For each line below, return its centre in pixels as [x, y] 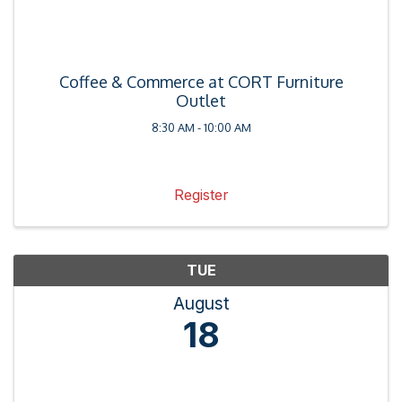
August [201, 304]
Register [201, 195]
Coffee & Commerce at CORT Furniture [201, 82]
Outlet [201, 101]
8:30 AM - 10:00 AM [201, 128]
